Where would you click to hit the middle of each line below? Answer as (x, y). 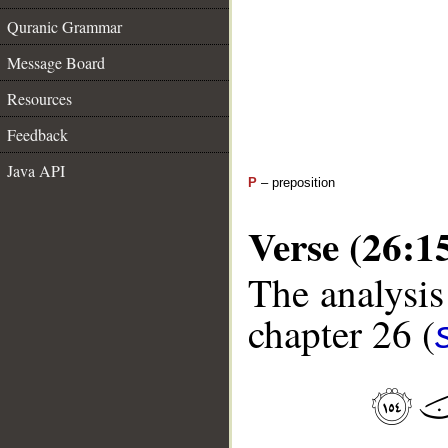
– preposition (296, 182)
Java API (36, 170)
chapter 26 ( (341, 333)
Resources (39, 98)
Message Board (56, 62)
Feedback (37, 134)
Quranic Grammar (64, 26)
